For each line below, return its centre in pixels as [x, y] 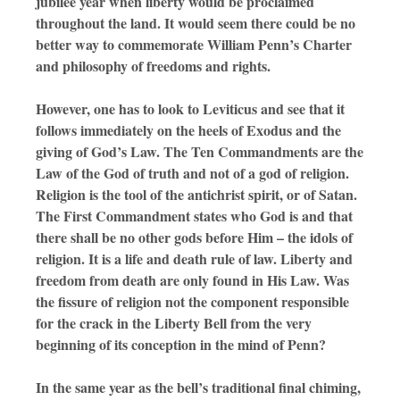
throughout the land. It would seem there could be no [196, 23]
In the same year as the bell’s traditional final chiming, [198, 387]
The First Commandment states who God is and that [194, 216]
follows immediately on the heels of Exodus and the [188, 130]
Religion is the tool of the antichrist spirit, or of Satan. [196, 195]
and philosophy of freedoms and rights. [153, 66]
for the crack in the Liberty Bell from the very [174, 323]
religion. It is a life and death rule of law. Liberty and [194, 259]
